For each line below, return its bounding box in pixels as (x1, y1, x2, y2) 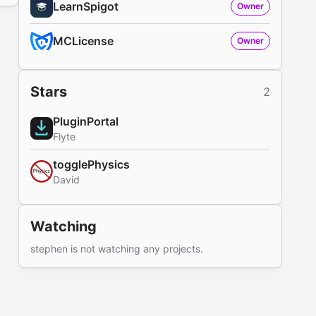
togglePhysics (52, 157, 130, 171)
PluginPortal (52, 114, 119, 128)
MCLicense (52, 34, 114, 48)
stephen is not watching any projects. (30, 243, 203, 255)
